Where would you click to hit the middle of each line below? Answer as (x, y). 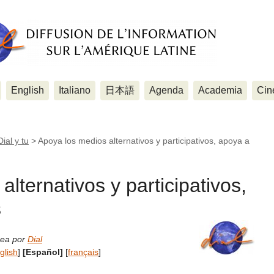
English (28, 90)
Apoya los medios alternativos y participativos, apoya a (144, 141)
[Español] (43, 252)
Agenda (166, 90)
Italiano (75, 90)
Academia (220, 90)
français (83, 252)
